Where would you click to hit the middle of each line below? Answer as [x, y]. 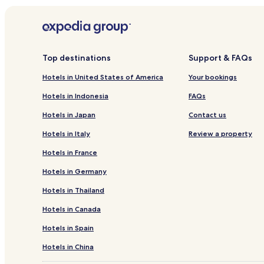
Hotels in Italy [66, 133]
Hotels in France [70, 152]
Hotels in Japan [69, 114]
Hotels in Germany [75, 171]
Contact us [207, 114]
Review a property [220, 133]
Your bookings [213, 77]
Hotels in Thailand [73, 190]
